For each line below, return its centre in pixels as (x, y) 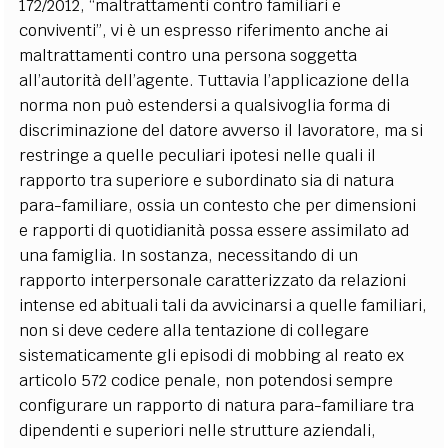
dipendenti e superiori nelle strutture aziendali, (198, 430)
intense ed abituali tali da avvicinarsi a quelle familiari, (223, 305)
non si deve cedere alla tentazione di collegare (194, 330)
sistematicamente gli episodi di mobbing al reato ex (212, 355)
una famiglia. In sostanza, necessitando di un (189, 255)
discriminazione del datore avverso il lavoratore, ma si (221, 130)
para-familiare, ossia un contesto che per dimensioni (218, 205)
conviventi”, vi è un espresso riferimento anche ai (204, 30)
